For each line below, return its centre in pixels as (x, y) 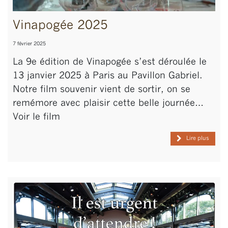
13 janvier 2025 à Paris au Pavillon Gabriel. (108, 76)
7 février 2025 (29, 44)
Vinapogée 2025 (60, 25)
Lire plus (198, 138)
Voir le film (36, 117)
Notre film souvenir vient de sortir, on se (102, 90)
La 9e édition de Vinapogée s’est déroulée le (110, 62)
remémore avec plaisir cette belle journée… (108, 103)
